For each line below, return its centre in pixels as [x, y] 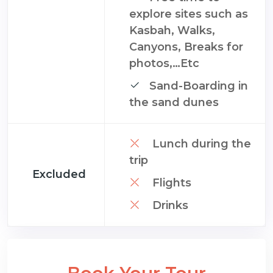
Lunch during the [200, 144]
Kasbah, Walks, [172, 30]
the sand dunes [174, 102]
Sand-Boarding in [199, 86]
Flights [170, 183]
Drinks [169, 205]
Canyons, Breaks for [186, 47]
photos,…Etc [164, 63]
